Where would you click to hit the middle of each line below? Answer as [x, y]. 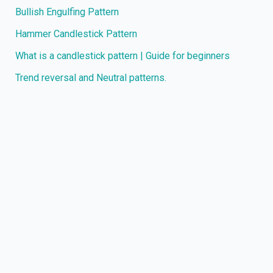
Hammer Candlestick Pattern [76, 34]
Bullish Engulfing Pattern [67, 12]
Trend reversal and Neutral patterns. [90, 77]
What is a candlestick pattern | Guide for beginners [122, 55]
